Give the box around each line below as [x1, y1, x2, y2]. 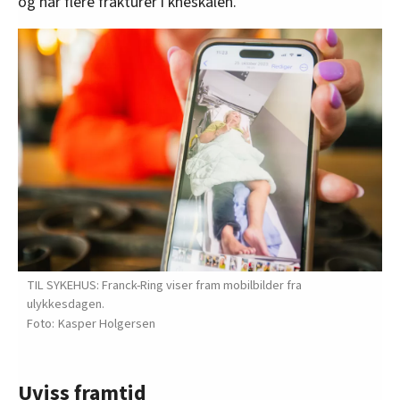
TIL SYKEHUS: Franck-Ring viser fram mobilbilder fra [27, 275, 302, 295]
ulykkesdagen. [27, 294, 104, 313]
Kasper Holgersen [58, 313, 155, 333]
